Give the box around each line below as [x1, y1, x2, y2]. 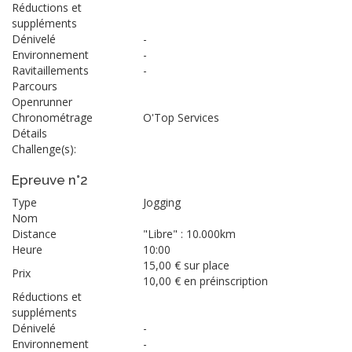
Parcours [12, 78, 57, 93]
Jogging [143, 194, 181, 210]
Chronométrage [12, 109, 93, 125]
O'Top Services [143, 109, 219, 125]
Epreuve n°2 [12, 171, 88, 188]
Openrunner [12, 93, 72, 109]
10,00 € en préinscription [143, 273, 268, 288]
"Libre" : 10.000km [143, 225, 236, 241]
